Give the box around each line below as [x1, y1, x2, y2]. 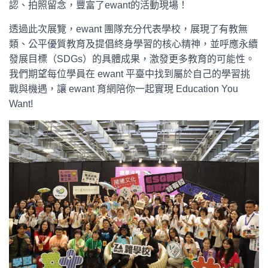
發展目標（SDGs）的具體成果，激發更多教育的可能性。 [9, 54, 255, 64]
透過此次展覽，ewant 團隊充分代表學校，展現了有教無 [9, 24, 248, 34]
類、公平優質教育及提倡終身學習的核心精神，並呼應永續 [9, 39, 258, 49]
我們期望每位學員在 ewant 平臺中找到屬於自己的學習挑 [9, 69, 250, 79]
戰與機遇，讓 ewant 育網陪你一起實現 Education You [9, 84, 238, 94]
